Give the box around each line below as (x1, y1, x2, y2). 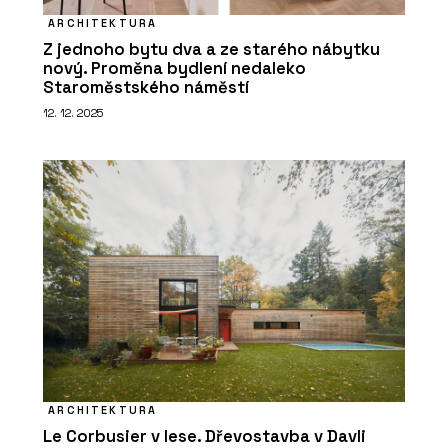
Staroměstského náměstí (43, 77, 249, 99)
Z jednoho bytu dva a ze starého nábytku (43, 39, 380, 61)
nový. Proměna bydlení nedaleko (43, 58, 306, 80)
